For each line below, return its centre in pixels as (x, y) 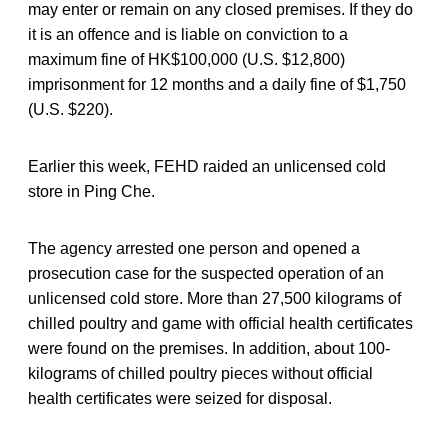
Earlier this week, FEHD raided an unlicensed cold (207, 166)
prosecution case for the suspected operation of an (206, 273)
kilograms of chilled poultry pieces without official (200, 373)
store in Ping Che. (91, 191)
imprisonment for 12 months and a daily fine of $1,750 (217, 84)
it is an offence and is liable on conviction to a (188, 34)
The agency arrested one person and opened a (194, 248)
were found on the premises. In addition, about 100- (209, 348)
